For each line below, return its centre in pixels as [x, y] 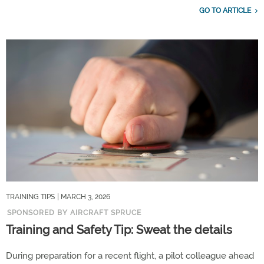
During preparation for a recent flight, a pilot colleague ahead [130, 255]
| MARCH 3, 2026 [84, 197]
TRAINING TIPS [30, 197]
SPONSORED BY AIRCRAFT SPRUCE [74, 212]
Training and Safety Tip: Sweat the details [119, 230]
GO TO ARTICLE [225, 11]
